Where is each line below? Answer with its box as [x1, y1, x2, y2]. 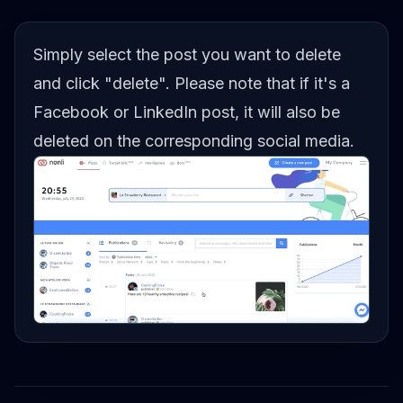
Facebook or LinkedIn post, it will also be [33, 103, 340, 121]
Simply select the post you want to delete [33, 45, 341, 64]
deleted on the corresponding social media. [33, 131, 354, 150]
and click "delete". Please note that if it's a [33, 74, 350, 93]
